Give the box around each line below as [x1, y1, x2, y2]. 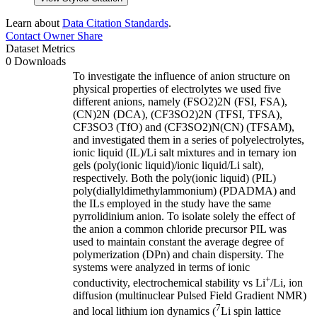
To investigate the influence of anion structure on [73, 69, 290, 82]
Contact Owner [6, 29, 74, 42]
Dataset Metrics [6, 42, 75, 54]
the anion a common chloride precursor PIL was [73, 222, 287, 235]
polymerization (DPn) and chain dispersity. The [73, 248, 284, 260]
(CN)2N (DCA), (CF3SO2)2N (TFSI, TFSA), [73, 108, 282, 120]
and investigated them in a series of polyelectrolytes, [73, 133, 304, 146]
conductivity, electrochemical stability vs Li [73, 277, 265, 289]
